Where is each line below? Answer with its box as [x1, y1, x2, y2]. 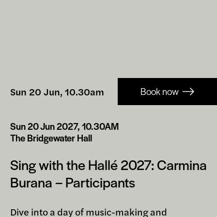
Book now [140, 84, 179, 98]
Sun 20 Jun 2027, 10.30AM [10, 119, 119, 133]
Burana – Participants [10, 171, 135, 191]
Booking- [10, 76, 60, 94]
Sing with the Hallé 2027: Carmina [10, 154, 207, 174]
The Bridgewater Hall [10, 131, 92, 144]
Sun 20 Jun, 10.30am [10, 84, 104, 98]
